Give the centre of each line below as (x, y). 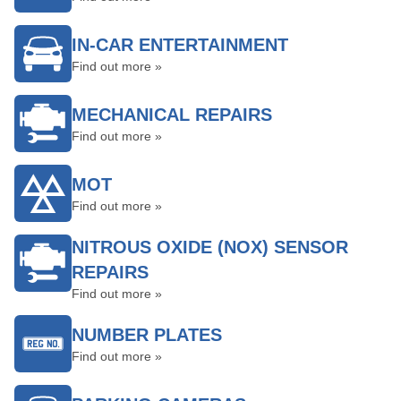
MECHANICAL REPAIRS (172, 115)
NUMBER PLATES (147, 335)
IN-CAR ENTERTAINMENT (180, 45)
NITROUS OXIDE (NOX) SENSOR (210, 247)
